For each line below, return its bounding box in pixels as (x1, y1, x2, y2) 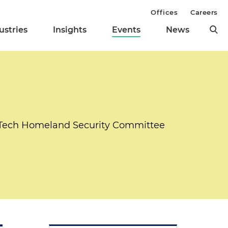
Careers (190, 8, 218, 16)
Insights (53, 25, 87, 35)
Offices (151, 8, 178, 16)
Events (112, 25, 140, 35)
